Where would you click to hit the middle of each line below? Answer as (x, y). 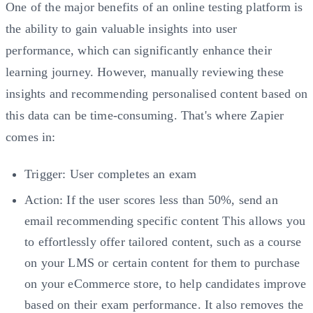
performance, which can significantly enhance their (139, 50)
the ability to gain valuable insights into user (122, 28)
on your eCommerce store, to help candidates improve (166, 284)
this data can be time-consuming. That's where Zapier (145, 115)
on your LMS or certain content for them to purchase (162, 263)
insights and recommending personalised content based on (156, 93)
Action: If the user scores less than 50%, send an (151, 200)
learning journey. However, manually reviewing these (145, 72)
